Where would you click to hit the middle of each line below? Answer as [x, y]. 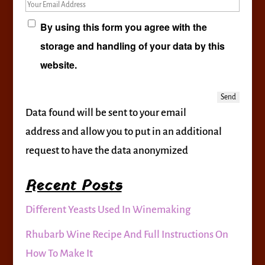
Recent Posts [73, 187]
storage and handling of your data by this [132, 46]
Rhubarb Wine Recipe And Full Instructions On [127, 234]
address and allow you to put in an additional [123, 132]
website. [58, 65]
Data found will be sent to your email [106, 113]
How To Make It [59, 253]
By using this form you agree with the [123, 27]
